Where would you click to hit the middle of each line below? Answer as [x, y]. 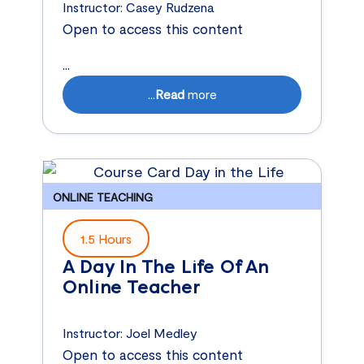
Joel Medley [162, 333]
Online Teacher [132, 287]
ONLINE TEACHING [103, 197]
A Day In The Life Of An [166, 267]
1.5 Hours [106, 238]
